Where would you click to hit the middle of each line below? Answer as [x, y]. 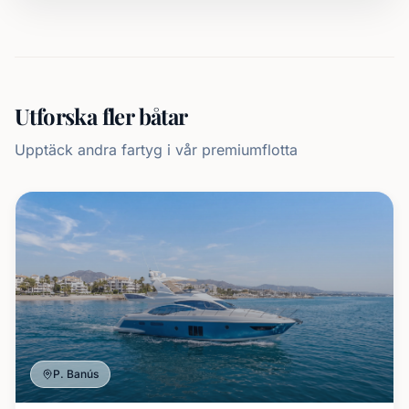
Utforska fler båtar [101, 116]
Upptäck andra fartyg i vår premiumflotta [156, 150]
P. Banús [76, 373]
